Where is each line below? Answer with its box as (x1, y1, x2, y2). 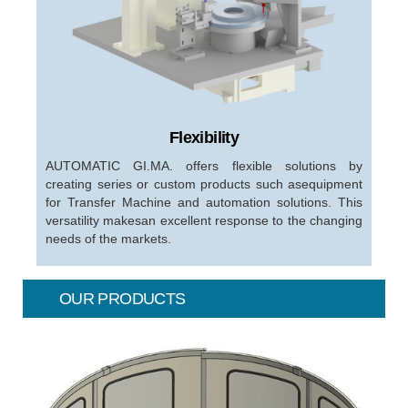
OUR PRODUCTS (59, 290, 186, 308)
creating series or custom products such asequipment (46, 177, 362, 191)
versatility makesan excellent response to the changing (46, 213, 362, 228)
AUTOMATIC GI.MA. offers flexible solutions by (46, 158, 362, 173)
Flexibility (168, 128, 240, 147)
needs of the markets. (46, 231, 171, 246)
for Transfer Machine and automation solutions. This (46, 195, 362, 209)
